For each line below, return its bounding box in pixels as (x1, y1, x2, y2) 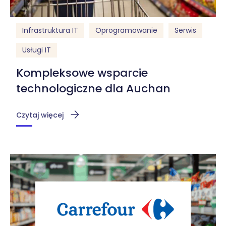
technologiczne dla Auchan (16, 81, 171, 97)
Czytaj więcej (16, 110, 64, 121)
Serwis (175, 25, 196, 36)
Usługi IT (22, 45, 51, 55)
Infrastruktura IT (22, 25, 78, 36)
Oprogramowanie (95, 25, 157, 36)
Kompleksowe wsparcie (16, 65, 148, 81)
